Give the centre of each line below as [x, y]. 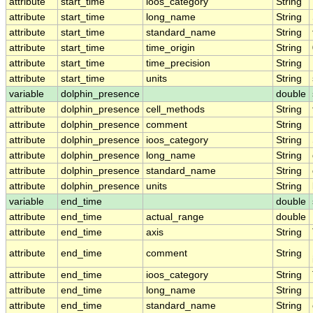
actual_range [175, 217]
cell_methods [175, 110]
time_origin [170, 48]
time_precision [178, 64]
